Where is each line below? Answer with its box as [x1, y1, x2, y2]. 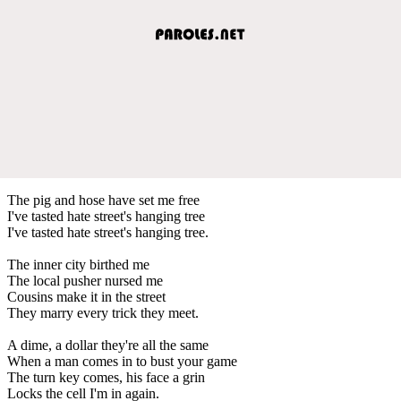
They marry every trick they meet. [7, 304, 199, 320]
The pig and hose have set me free [7, 192, 200, 208]
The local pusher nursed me [7, 272, 163, 288]
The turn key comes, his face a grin [7, 369, 205, 385]
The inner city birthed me [7, 256, 149, 272]
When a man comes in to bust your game [7, 353, 237, 369]
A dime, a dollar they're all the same [7, 337, 209, 353]
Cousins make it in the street [7, 288, 166, 304]
